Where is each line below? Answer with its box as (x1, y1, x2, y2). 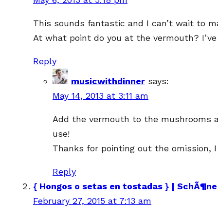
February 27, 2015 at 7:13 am (33, 196, 151, 206)
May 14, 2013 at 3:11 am (53, 91, 148, 101)
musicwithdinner (71, 76, 145, 86)
